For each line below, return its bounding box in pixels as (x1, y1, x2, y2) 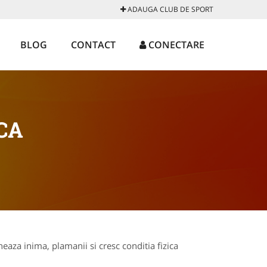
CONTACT (71, 38, 116, 51)
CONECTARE (146, 38, 204, 51)
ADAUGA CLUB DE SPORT (126, 4, 213, 14)
